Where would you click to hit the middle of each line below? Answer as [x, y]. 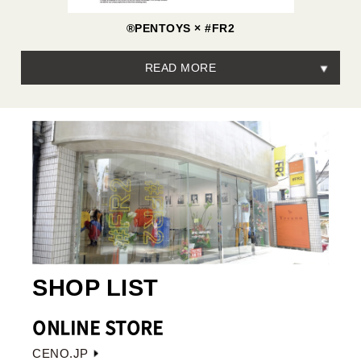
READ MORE [180, 68]
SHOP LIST [95, 287]
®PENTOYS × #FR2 [180, 29]
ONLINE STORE [98, 326]
